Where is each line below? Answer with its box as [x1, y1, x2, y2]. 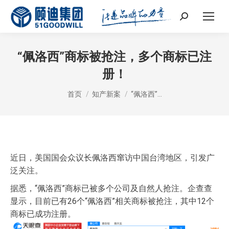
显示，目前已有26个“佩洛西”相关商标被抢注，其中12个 [10, 196, 214, 206]
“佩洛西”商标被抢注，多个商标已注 [17, 49, 212, 64]
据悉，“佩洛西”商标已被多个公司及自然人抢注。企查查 [10, 183, 212, 193]
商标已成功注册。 [10, 209, 76, 219]
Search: [179, 13, 205, 23]
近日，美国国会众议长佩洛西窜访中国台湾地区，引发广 [10, 152, 215, 163]
